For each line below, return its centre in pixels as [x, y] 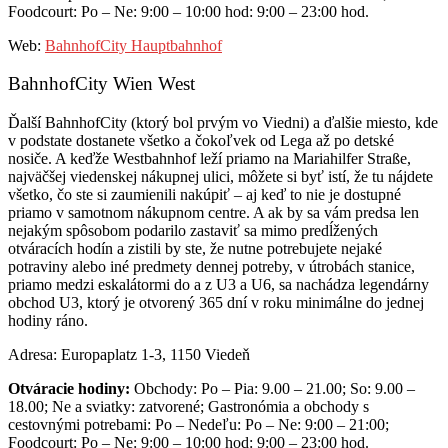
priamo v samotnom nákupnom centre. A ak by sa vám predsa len [213, 213]
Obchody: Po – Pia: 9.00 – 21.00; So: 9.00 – [272, 389]
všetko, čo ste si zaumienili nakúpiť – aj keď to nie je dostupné [204, 195]
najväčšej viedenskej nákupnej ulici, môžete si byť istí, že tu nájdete [220, 177]
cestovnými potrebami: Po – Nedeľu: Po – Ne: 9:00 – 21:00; [198, 425]
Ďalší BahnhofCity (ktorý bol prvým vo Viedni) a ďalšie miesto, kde [223, 123]
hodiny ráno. [48, 321]
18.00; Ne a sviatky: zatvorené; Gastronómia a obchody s [188, 407]
